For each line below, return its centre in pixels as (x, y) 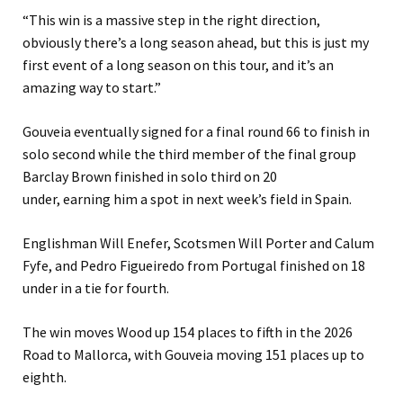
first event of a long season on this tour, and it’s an (178, 65)
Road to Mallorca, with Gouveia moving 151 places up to (193, 355)
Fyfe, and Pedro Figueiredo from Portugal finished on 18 (194, 266)
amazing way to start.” (92, 88)
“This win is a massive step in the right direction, (171, 20)
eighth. (45, 377)
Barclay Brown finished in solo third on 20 (150, 177)
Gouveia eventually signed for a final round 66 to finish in (196, 132)
